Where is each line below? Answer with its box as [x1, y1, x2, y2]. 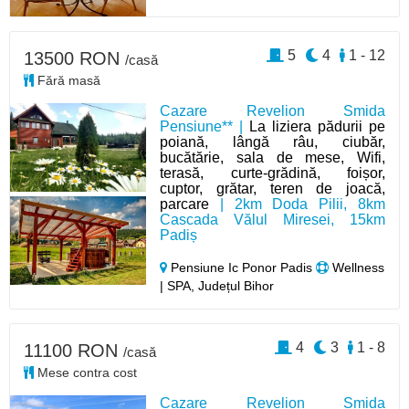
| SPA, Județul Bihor [160, 278, 275, 294]
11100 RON [24, 341, 123, 362]
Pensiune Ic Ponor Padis [167, 260, 317, 276]
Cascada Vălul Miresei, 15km [160, 212, 385, 228]
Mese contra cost [34, 365, 137, 381]
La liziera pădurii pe [249, 119, 385, 135]
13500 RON [24, 48, 125, 69]
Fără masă [34, 73, 100, 89]
